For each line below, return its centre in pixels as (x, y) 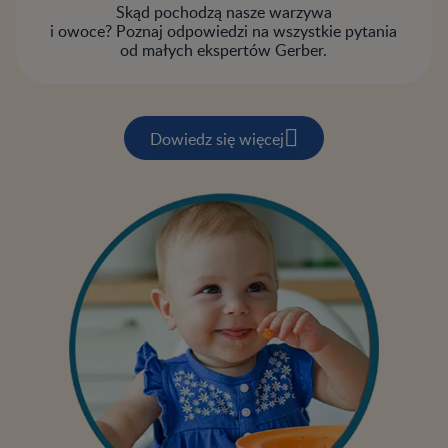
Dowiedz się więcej (216, 138)
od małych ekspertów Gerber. (224, 50)
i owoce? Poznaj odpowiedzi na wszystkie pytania (224, 31)
